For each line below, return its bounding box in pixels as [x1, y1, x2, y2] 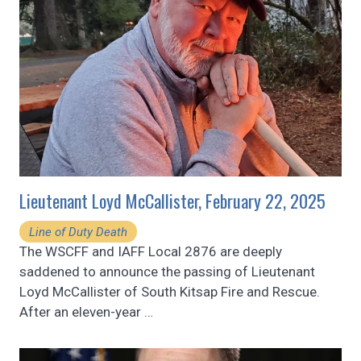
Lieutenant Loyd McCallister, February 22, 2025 [19, 188, 326, 214]
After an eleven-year [19, 303, 144, 320]
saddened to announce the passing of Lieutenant [19, 263, 315, 280]
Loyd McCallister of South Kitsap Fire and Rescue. [19, 283, 320, 300]
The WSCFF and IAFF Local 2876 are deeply [19, 243, 282, 259]
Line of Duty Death [29, 224, 127, 239]
